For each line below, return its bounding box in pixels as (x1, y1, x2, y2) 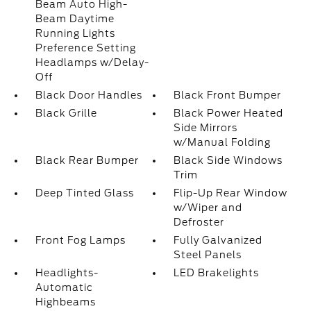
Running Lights (35, 28, 115, 39)
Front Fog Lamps (35, 235, 126, 246)
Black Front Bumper (174, 90, 282, 101)
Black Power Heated (174, 108, 284, 119)
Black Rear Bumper (35, 155, 139, 166)
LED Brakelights (174, 267, 260, 278)
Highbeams (35, 296, 96, 308)
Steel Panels (174, 249, 242, 260)
